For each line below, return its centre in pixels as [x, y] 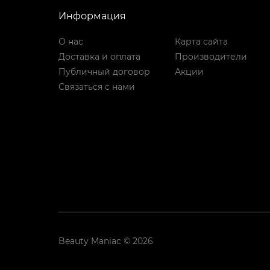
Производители [211, 57]
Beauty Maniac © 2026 [106, 241]
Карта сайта [201, 42]
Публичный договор [104, 72]
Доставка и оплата [99, 57]
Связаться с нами [97, 87]
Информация [92, 16]
